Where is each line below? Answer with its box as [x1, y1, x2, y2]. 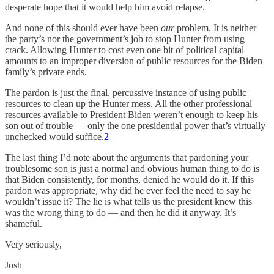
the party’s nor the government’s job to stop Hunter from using [5, 33, 245, 44]
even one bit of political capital [126, 44, 244, 55]
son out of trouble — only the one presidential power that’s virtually [5, 120, 265, 131]
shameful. [5, 218, 42, 229]
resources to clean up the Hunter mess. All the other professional [5, 98, 252, 109]
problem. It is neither [174, 22, 256, 33]
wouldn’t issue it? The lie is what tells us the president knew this [5, 196, 252, 207]
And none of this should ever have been [5, 22, 161, 33]
